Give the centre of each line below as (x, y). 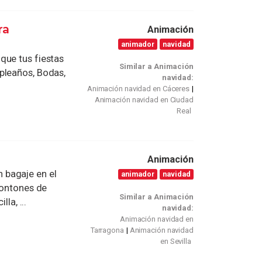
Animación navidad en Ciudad (144, 100)
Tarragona (107, 230)
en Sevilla (175, 241)
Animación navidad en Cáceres (138, 89)
